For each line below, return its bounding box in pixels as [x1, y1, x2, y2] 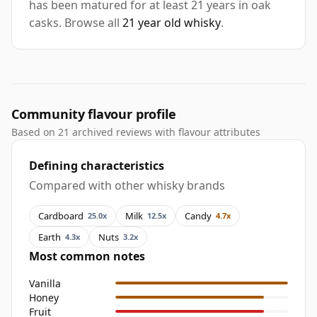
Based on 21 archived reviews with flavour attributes [11, 125, 260, 139]
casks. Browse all [29, 15, 122, 31]
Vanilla [29, 276, 61, 290]
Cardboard [38, 209, 83, 222]
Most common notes [29, 248, 145, 265]
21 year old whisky [122, 15, 221, 31]
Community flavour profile [11, 105, 176, 123]
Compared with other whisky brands [29, 178, 225, 194]
